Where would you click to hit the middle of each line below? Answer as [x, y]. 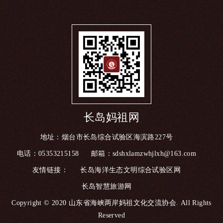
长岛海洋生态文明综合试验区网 [130, 170]
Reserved [111, 216]
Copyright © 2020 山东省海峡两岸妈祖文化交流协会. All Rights [111, 203]
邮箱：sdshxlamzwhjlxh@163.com [144, 154]
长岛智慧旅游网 [107, 187]
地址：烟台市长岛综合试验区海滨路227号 [107, 137]
